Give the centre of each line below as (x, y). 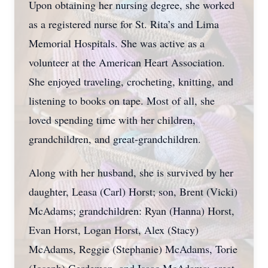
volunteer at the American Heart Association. (127, 62)
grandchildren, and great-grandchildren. (115, 139)
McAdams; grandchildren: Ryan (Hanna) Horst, (132, 211)
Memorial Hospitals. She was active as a (117, 43)
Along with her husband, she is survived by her (131, 172)
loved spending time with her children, (112, 120)
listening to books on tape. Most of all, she (122, 100)
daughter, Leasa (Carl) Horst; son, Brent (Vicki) (133, 191)
